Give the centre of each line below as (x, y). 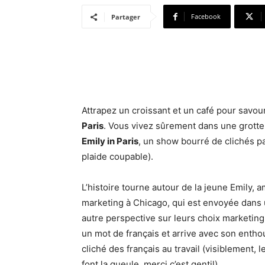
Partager (126, 17)
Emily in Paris (110, 141)
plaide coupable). (117, 156)
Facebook (206, 16)
